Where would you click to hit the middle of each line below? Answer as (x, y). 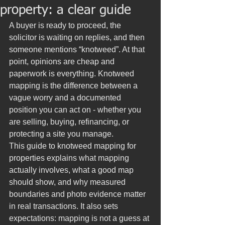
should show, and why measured (68, 182)
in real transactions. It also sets (65, 206)
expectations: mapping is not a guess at (80, 218)
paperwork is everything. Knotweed (73, 74)
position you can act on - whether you (76, 110)
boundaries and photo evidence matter (78, 194)
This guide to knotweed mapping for (74, 146)
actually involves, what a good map (72, 170)
